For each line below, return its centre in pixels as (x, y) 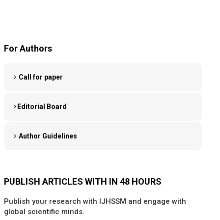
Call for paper (40, 77)
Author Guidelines (47, 136)
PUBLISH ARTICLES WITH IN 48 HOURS (82, 181)
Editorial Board (42, 107)
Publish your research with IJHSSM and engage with (95, 201)
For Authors (28, 48)
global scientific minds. (44, 212)
